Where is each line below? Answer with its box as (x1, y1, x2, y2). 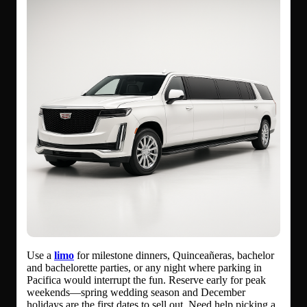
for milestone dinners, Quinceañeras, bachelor (74, 249, 274, 262)
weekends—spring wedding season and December (27, 286, 245, 299)
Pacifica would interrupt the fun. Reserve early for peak (27, 274, 266, 286)
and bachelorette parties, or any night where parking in (27, 262, 262, 274)
